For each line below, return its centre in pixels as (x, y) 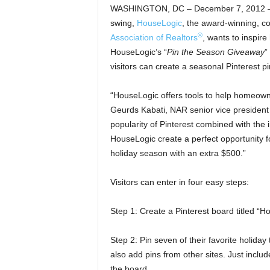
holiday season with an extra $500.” (178, 153)
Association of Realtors (154, 37)
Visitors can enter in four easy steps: (179, 182)
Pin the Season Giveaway (215, 52)
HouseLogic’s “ (138, 52)
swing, (123, 23)
